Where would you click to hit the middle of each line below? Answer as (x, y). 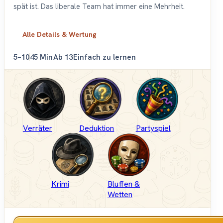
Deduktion (97, 128)
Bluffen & (124, 184)
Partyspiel (153, 128)
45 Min (41, 57)
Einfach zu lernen (105, 57)
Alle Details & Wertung (59, 35)
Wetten (120, 195)
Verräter (37, 128)
